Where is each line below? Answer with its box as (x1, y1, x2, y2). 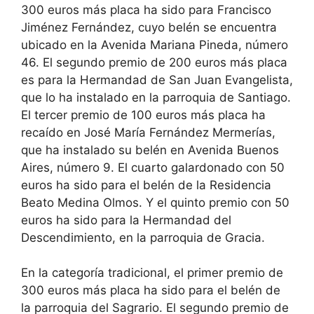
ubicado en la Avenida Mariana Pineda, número (21, 37, 288, 52)
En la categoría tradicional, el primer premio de (21, 266, 283, 280)
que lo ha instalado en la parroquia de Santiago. (21, 90, 291, 104)
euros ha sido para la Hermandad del (21, 212, 231, 227)
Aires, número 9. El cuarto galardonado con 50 (21, 160, 285, 175)
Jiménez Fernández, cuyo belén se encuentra (21, 20, 277, 34)
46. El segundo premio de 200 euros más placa (21, 55, 287, 69)
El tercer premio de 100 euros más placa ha (21, 107, 266, 122)
